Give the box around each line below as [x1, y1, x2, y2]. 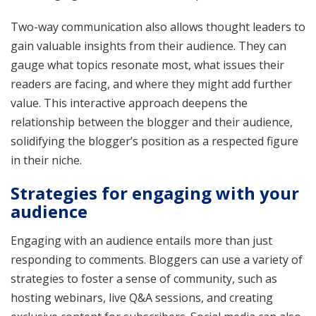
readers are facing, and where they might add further [11, 75, 292, 92]
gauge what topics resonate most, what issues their [11, 56, 284, 73]
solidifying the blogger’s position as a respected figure [11, 133, 298, 149]
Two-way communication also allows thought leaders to [11, 18, 305, 35]
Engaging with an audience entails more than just [11, 232, 272, 248]
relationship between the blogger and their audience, [11, 114, 293, 130]
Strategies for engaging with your [11, 181, 299, 205]
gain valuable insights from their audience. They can [11, 37, 286, 54]
